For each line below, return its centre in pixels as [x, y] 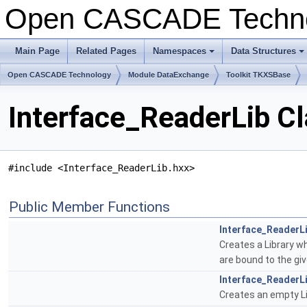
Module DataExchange [169, 75]
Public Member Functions [89, 207]
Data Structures [263, 51]
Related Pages [106, 51]
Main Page [37, 51]
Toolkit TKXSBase [258, 75]
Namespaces [180, 51]
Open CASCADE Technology [59, 75]
